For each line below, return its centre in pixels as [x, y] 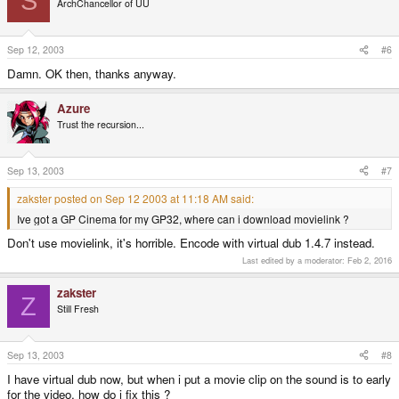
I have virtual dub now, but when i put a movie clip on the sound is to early [199, 379]
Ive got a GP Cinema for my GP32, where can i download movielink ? [183, 218]
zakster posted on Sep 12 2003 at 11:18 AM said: [135, 198]
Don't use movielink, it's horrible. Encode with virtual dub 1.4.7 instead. [191, 243]
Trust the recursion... [101, 125]
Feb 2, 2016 [370, 261]
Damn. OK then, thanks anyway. [92, 74]
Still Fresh [78, 309]
